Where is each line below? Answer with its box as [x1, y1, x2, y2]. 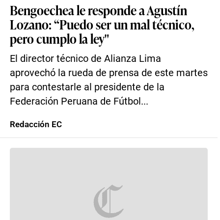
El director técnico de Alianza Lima [10, 53, 161, 64]
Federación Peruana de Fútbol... [10, 96, 148, 107]
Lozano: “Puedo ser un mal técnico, [10, 15, 194, 33]
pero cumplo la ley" [10, 29, 109, 47]
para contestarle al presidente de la [10, 82, 165, 93]
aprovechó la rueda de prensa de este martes [10, 67, 208, 79]
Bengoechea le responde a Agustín [10, 1, 187, 19]
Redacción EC [10, 119, 62, 129]
